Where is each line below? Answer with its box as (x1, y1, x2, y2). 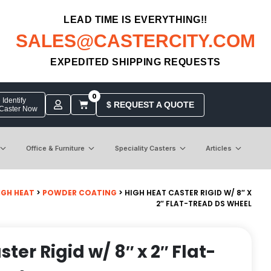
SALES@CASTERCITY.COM (16, 31, 255, 51)
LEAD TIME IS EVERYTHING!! (64, 15, 207, 25)
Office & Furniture (26, 143, 85, 152)
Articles (205, 143, 232, 152)
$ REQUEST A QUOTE (106, 99, 194, 109)
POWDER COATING (42, 187, 117, 198)
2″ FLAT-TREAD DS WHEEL (156, 198, 252, 209)
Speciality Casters (114, 143, 176, 152)
